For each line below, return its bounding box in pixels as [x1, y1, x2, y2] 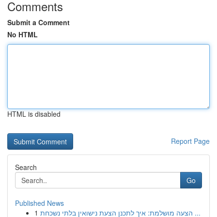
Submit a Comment [7, 17, 70, 27]
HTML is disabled [7, 109, 61, 119]
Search [15, 162, 37, 172]
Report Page [171, 136, 210, 146]
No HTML [7, 30, 38, 39]
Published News [15, 198, 64, 208]
